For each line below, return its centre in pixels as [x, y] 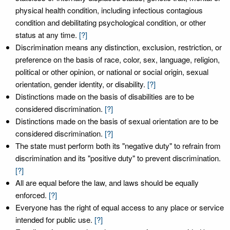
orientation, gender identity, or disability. [80, 84]
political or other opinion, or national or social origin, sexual [112, 72]
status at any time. [46, 35]
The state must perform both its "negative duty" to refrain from [118, 146]
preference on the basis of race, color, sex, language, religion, [118, 59]
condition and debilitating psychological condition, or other [111, 22]
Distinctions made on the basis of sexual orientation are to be [117, 121]
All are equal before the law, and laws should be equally [107, 183]
